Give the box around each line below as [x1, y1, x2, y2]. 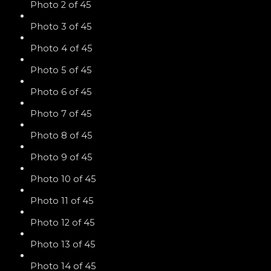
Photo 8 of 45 [30, 130, 93, 142]
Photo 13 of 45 [30, 239, 96, 250]
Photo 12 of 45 [30, 217, 95, 229]
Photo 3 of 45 [30, 21, 92, 33]
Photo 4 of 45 [30, 43, 93, 54]
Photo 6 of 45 [30, 87, 92, 98]
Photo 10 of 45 [30, 174, 96, 185]
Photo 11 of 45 [30, 195, 94, 207]
